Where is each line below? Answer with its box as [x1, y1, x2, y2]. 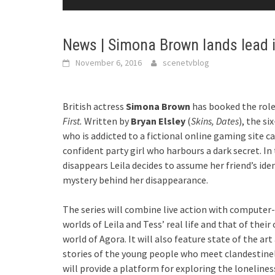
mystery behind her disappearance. [63, 174, 208, 186]
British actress [63, 100, 126, 112]
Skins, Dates [191, 115, 239, 127]
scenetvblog [163, 57, 209, 68]
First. [63, 115, 82, 127]
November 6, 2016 [76, 57, 142, 68]
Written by [82, 115, 131, 127]
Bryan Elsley [131, 115, 185, 127]
